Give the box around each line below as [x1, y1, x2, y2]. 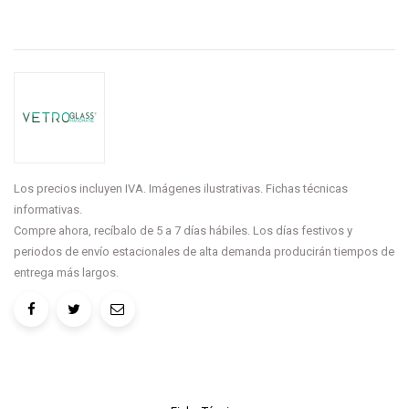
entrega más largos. [14, 265, 119, 279]
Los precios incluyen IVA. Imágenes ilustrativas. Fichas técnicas [14, 181, 348, 195]
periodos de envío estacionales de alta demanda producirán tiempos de [14, 244, 394, 258]
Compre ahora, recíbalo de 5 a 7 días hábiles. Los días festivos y [14, 223, 352, 237]
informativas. [14, 202, 82, 216]
